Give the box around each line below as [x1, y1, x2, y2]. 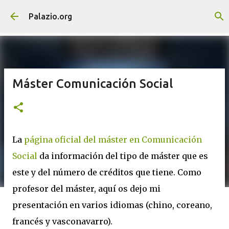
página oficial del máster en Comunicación [24, 134, 202, 145]
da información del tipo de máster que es [37, 151, 208, 161]
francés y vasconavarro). [12, 216, 112, 226]
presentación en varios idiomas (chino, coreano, [12, 200, 212, 210]
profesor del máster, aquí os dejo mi [12, 184, 161, 194]
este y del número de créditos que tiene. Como [12, 167, 201, 177]
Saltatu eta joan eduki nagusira [59, 8, 174, 17]
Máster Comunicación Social [12, 77, 173, 90]
